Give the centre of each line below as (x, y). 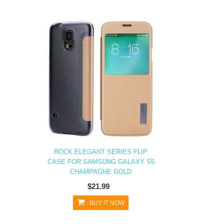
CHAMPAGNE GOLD (101, 172)
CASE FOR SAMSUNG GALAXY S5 (101, 162)
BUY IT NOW (107, 203)
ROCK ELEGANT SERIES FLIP (101, 152)
